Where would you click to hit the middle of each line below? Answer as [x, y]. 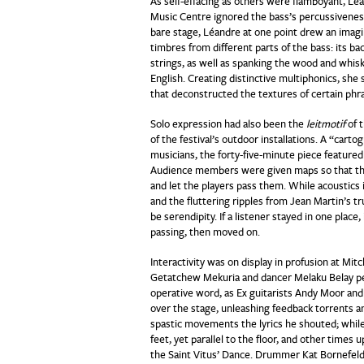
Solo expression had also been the [228, 124]
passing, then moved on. [205, 232]
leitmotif [325, 124]
